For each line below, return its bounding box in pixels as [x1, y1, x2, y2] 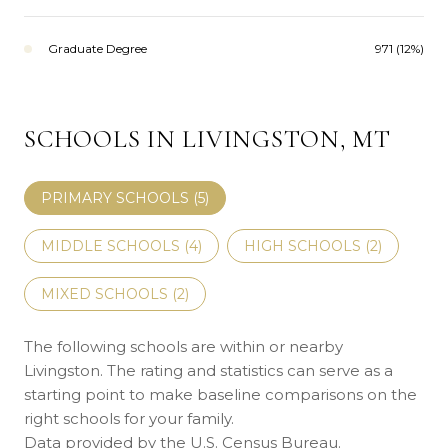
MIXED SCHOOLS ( [41, 284, 177, 303]
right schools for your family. [24, 408, 234, 428]
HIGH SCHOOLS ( [244, 236, 370, 255]
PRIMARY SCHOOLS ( [41, 188, 198, 207]
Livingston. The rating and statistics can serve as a [24, 360, 393, 380]
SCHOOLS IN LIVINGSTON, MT [24, 123, 391, 154]
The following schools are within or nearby [24, 336, 343, 356]
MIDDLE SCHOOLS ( [41, 236, 189, 255]
